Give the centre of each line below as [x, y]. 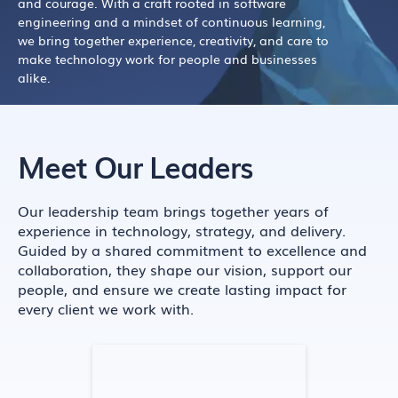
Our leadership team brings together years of [173, 211]
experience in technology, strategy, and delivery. [182, 230]
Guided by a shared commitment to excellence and [192, 250]
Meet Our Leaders [135, 166]
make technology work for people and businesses [167, 59]
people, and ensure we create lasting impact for [182, 289]
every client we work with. [106, 308]
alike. [34, 77]
